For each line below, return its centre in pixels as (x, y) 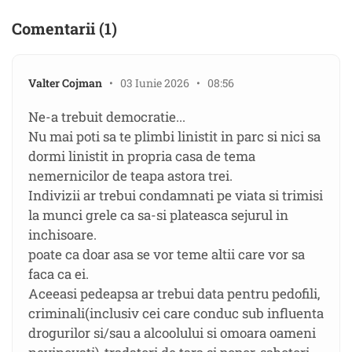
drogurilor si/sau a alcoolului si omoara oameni (172, 333)
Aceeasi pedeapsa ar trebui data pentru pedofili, (174, 294)
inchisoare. (62, 235)
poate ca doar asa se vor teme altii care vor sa (167, 255)
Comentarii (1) (64, 29)
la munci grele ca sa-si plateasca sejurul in (158, 215)
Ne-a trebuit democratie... (107, 117)
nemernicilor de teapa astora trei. (130, 176)
